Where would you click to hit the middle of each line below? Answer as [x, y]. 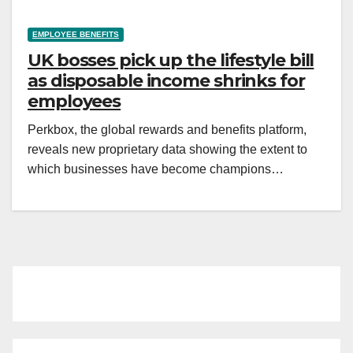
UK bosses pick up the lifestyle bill [171, 60]
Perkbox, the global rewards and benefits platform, [167, 130]
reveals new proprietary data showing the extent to [167, 149]
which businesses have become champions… [156, 169]
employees [74, 101]
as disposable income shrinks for [166, 81]
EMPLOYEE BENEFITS [76, 34]
